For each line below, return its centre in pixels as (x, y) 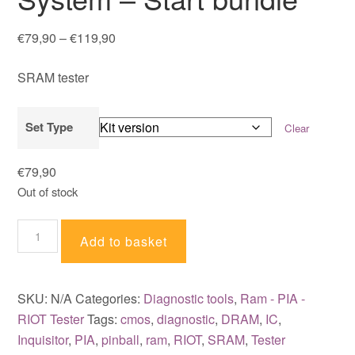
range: (133, 58)
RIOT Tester (51, 319)
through (137, 99)
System (38, 291)
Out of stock (48, 192)
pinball (121, 340)
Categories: (110, 299)
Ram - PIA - (273, 299)
